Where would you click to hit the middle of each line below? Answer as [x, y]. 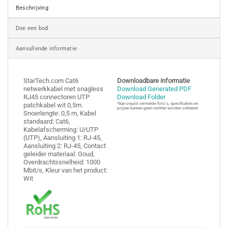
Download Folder [141, 97]
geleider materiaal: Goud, [59, 154]
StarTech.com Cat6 [51, 80]
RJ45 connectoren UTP [56, 97]
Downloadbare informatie [154, 80]
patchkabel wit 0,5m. [53, 105]
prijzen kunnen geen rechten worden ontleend [158, 108]
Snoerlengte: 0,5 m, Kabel [60, 113]
